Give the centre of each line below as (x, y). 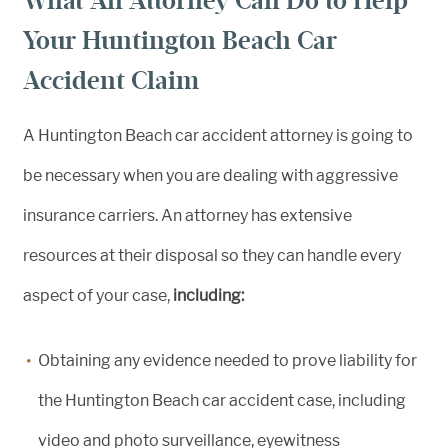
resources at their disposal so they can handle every (212, 255)
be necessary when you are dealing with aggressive (210, 175)
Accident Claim (111, 80)
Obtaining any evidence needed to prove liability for (227, 360)
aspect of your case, (98, 295)
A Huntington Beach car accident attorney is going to (218, 135)
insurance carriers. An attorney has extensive (187, 215)
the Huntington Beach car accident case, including (222, 400)
